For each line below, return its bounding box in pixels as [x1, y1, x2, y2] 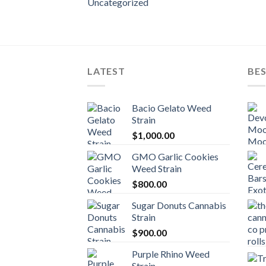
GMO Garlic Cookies [132, 151, 218, 162]
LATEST [87, 65, 125, 77]
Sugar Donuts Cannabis [132, 199, 226, 211]
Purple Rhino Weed [132, 248, 210, 259]
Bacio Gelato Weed [132, 102, 211, 113]
